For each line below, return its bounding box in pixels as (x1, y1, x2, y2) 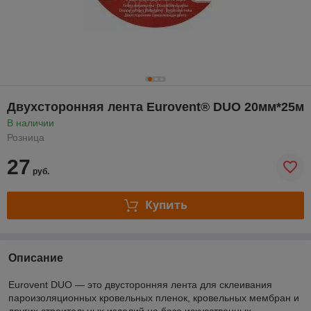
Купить (144, 197, 187, 213)
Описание (8, 251, 63, 264)
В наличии (7, 117, 54, 128)
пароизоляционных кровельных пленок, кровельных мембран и (8, 292, 299, 303)
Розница (7, 131, 44, 143)
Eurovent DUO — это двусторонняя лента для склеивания (8, 278, 272, 290)
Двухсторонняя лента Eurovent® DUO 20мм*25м (7, 99, 304, 114)
